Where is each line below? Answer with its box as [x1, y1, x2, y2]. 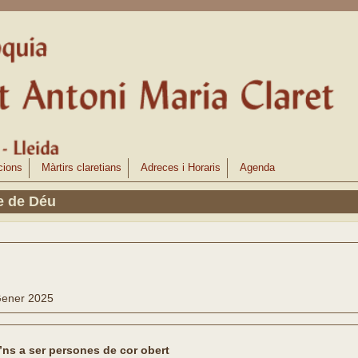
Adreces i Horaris [141, 162, 221, 173]
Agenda [240, 162, 276, 173]
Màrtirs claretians [42, 162, 122, 173]
